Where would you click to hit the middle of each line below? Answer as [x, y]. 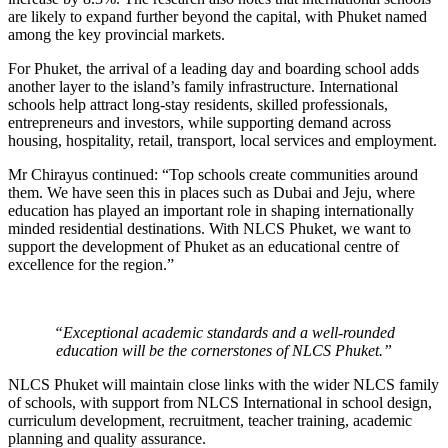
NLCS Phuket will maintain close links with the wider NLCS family [223, 384]
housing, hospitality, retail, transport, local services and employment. [222, 140]
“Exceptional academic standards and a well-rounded [224, 332]
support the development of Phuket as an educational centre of [203, 246]
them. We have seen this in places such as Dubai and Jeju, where [211, 192]
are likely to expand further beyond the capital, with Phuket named [217, 16]
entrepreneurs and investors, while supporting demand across [199, 122]
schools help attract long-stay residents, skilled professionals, [198, 104]
